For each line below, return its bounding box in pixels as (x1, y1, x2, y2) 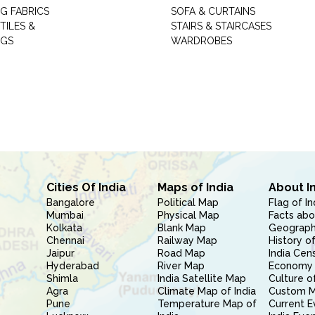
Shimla (46, 273, 78, 284)
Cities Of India (46, 181, 126, 194)
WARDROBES (170, 35, 232, 46)
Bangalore (46, 197, 95, 208)
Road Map (157, 247, 205, 259)
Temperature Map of (157, 298, 257, 309)
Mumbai (46, 210, 84, 221)
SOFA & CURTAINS (170, 6, 255, 17)
